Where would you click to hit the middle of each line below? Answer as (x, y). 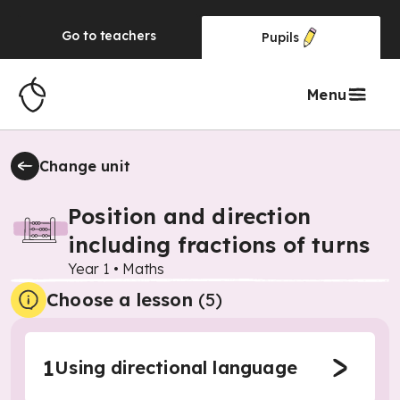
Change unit (85, 166)
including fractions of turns (219, 245)
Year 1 (89, 269)
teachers (128, 36)
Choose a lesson (120, 300)
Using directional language (176, 367)
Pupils (280, 37)
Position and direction (190, 216)
